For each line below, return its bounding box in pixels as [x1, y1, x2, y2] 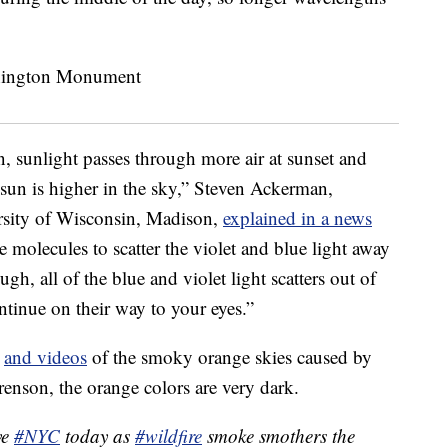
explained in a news [223, 205, 372, 231]
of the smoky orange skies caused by [87, 344, 372, 370]
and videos [4, 344, 87, 370]
